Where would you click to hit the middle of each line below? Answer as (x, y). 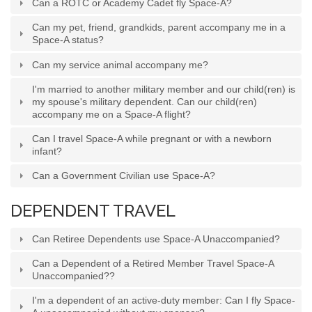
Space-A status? (68, 40)
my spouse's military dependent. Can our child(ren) (145, 101)
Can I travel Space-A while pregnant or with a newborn (152, 139)
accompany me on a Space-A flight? (112, 114)
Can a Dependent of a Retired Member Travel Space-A (153, 263)
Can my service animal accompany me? (120, 64)
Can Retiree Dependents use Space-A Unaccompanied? (156, 239)
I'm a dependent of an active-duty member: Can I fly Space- (164, 301)
